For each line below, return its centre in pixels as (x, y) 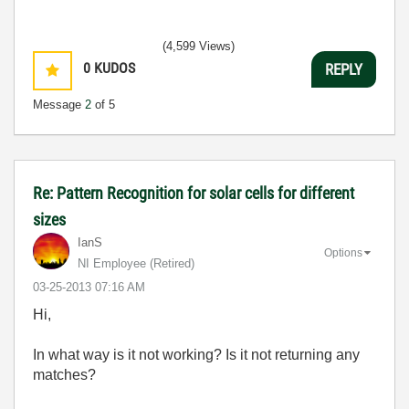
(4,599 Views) (199, 46)
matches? (64, 375)
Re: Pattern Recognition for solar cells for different (194, 193)
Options (343, 252)
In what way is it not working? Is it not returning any (196, 355)
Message (59, 105)
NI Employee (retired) (136, 263)
